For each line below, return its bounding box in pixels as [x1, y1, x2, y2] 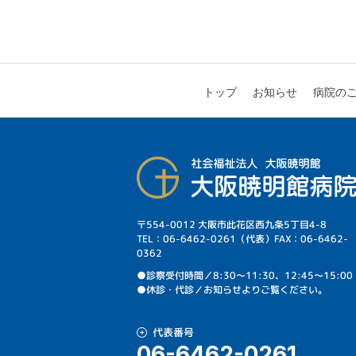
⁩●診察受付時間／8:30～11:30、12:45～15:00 [137, 268, 354, 283]
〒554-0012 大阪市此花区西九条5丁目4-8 [137, 217, 327, 232]
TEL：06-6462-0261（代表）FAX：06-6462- [137, 231, 349, 246]
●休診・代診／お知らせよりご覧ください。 [137, 282, 328, 297]
